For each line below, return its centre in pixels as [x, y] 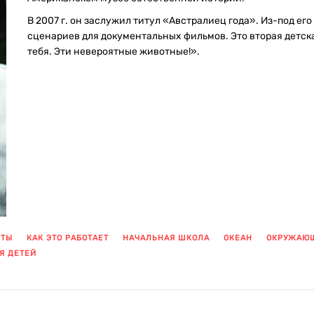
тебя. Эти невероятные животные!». [114, 52]
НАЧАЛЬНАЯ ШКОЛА [166, 238]
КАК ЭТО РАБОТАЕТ [68, 238]
